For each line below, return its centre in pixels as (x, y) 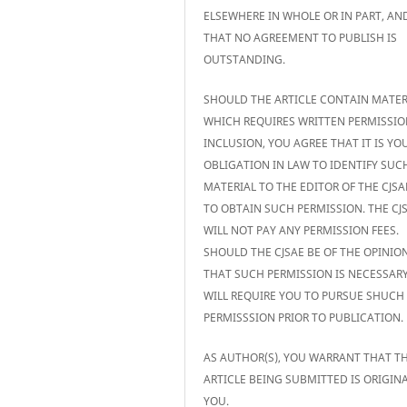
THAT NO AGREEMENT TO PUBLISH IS (301, 37)
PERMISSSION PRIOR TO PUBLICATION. (304, 317)
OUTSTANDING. (245, 59)
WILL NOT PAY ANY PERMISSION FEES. (302, 230)
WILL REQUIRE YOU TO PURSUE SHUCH (304, 295)
